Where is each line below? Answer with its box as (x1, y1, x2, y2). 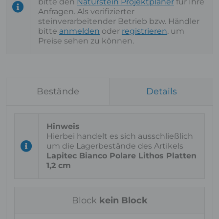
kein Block (99, 195, 148, 206)
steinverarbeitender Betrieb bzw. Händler (38, 17, 199, 26)
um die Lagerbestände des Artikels (46, 141, 183, 151)
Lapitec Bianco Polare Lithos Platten (46, 151, 197, 160)
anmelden (59, 26, 100, 36)
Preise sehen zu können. (38, 36, 134, 45)
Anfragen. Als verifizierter (38, 7, 134, 16)
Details (146, 86, 177, 97)
